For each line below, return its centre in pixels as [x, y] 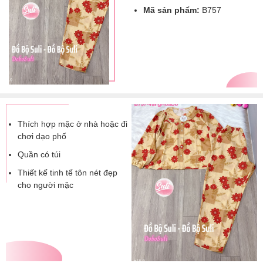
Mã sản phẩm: [171, 10]
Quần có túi [39, 154]
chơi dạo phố [42, 136]
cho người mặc [45, 185]
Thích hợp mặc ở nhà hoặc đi [73, 124]
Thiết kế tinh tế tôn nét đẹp [68, 173]
